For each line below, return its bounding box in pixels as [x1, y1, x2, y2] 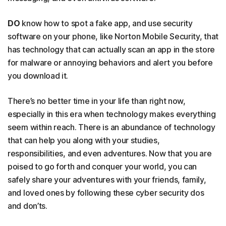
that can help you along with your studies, [8, 135, 160, 146]
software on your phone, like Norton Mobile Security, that [8, 31, 218, 42]
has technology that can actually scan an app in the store [8, 44, 215, 55]
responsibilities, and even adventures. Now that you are [8, 148, 212, 159]
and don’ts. [8, 201, 47, 211]
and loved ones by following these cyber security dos [8, 188, 204, 198]
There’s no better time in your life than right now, [8, 96, 186, 106]
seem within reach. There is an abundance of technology [8, 122, 215, 133]
